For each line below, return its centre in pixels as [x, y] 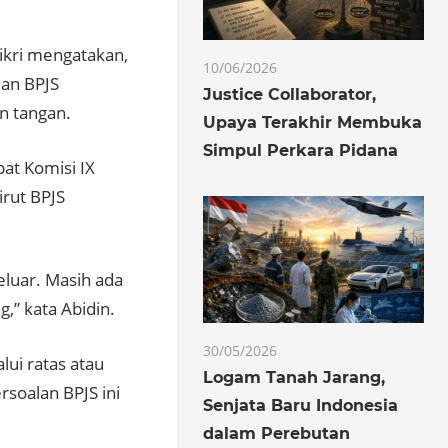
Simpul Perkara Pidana [301, 151]
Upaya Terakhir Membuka [313, 123]
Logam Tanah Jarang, [294, 377]
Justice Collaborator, [290, 95]
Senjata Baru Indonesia [301, 405]
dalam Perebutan [277, 433]
